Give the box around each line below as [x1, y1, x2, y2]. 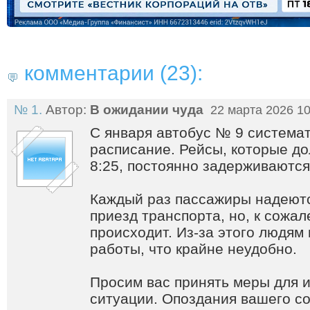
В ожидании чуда [90, 102, 203, 117]
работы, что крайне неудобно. [90, 241, 297, 257]
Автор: [42, 102, 90, 117]
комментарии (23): [24, 62, 203, 84]
